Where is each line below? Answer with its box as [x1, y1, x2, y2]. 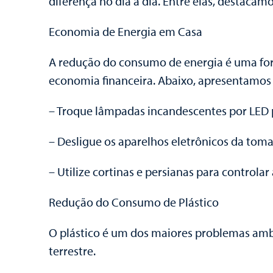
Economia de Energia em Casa [49, 24, 202, 40]
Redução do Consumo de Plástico [49, 194, 219, 210]
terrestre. [49, 243, 96, 259]
